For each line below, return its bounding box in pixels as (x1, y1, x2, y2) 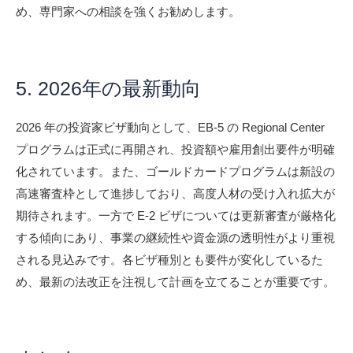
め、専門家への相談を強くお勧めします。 (16, 4, 240, 18)
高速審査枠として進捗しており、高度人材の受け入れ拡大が (16, 186, 335, 200)
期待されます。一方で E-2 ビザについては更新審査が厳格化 (16, 208, 336, 222)
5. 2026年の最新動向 (16, 76, 201, 99)
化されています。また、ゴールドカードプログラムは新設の (16, 164, 335, 178)
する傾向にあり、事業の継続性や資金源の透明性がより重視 (16, 230, 335, 244)
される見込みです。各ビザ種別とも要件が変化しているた (16, 252, 323, 266)
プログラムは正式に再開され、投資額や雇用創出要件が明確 (16, 142, 335, 156)
